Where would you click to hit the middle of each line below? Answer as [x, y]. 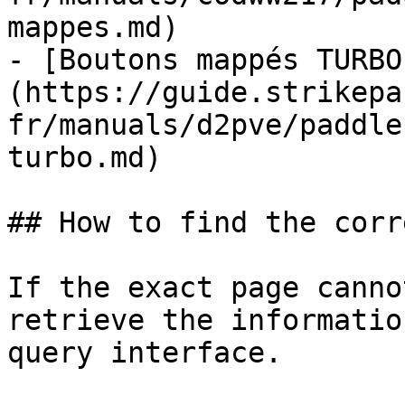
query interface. [145, 353]
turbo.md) [85, 157]
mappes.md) [93, 27]
